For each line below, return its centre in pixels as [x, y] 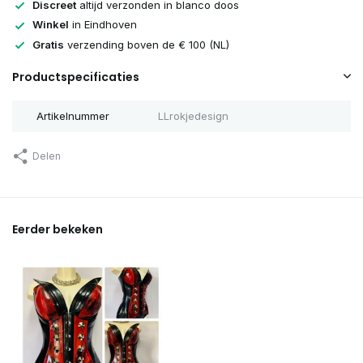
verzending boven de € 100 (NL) [147, 44]
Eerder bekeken [58, 230]
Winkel [51, 25]
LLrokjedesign [193, 116]
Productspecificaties [76, 77]
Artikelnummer [73, 116]
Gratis [48, 44]
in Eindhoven [103, 25]
